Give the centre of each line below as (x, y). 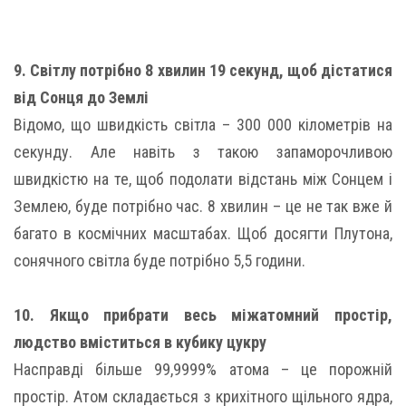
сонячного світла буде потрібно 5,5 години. (159, 260)
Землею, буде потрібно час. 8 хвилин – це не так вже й (203, 206)
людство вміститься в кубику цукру (140, 342)
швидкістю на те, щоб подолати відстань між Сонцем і (203, 179)
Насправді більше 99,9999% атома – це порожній (203, 369)
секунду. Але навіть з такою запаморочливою (203, 151)
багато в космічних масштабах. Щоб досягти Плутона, (203, 233)
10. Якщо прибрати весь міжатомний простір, (203, 314)
